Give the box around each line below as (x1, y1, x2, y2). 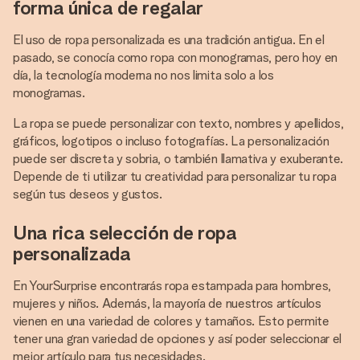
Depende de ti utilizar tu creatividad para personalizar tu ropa (13, 169, 337, 184)
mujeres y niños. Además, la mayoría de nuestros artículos (13, 296, 321, 311)
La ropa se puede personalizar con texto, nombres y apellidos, (13, 116, 344, 131)
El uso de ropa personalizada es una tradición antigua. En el (13, 32, 325, 47)
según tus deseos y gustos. (13, 186, 162, 202)
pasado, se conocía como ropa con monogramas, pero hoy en (13, 50, 338, 65)
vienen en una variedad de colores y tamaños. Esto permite (13, 313, 329, 329)
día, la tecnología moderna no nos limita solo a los (13, 67, 274, 83)
